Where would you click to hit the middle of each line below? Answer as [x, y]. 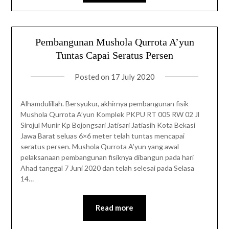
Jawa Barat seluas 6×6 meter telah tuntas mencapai [102, 136]
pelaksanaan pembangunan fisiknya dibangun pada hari [107, 157]
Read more [114, 208]
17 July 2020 [133, 77]
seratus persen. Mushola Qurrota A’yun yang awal [99, 147]
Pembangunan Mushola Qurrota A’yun [114, 42]
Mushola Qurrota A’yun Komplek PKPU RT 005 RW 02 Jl [110, 114]
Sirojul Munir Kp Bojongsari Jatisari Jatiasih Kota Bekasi [108, 125]
